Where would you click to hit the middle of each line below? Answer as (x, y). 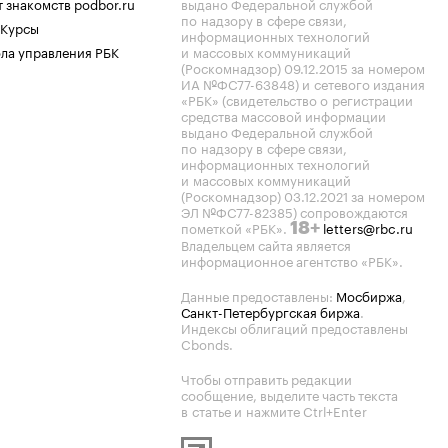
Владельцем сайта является (266, 244)
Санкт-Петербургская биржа (270, 311)
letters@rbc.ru (368, 227)
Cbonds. (207, 343)
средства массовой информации (283, 115)
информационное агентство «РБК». (292, 260)
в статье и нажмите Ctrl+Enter (274, 410)
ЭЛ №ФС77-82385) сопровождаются (294, 211)
